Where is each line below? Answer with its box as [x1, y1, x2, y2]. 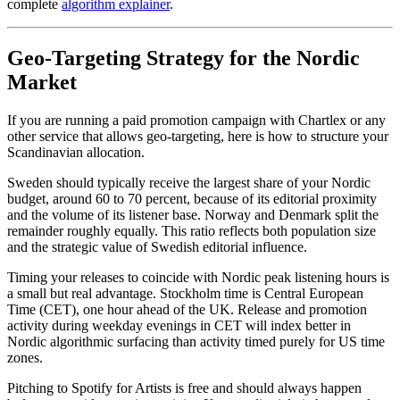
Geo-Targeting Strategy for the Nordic [7, 46, 360, 71]
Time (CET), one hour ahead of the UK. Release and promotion [7, 302, 367, 318]
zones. [7, 350, 43, 366]
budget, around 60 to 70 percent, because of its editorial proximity [7, 191, 377, 207]
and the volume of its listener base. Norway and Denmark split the [7, 207, 379, 223]
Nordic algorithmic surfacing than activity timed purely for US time [7, 334, 385, 350]
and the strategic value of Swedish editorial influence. [7, 239, 307, 255]
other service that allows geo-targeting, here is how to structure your [7, 129, 388, 145]
